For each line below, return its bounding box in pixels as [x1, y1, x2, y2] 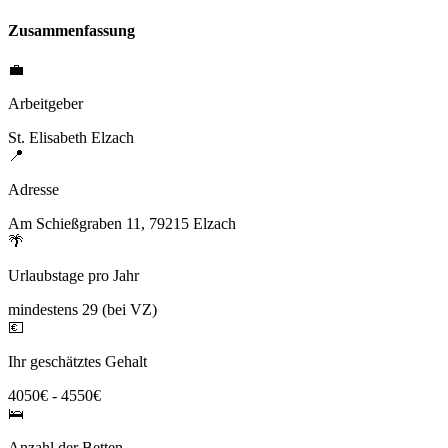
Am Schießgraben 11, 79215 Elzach [8, 215, 236, 233]
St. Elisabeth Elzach [8, 129, 134, 147]
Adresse [8, 181, 59, 199]
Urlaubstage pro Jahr [8, 267, 139, 285]
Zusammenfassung [8, 22, 135, 40]
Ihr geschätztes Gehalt [8, 353, 147, 371]
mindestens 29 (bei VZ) [8, 301, 157, 319]
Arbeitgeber [8, 95, 83, 113]
